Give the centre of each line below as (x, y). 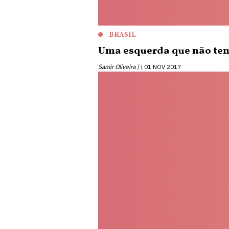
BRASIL (122, 35)
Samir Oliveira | (119, 67)
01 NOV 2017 (163, 67)
